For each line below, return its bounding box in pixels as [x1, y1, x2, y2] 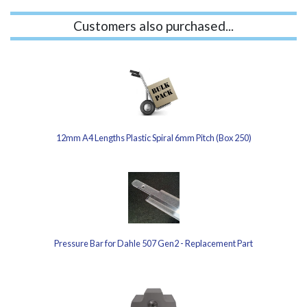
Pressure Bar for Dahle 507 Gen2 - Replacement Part [54, 238, 253, 249]
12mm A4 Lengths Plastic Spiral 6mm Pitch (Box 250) [56, 132, 251, 143]
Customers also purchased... [73, 18, 234, 34]
